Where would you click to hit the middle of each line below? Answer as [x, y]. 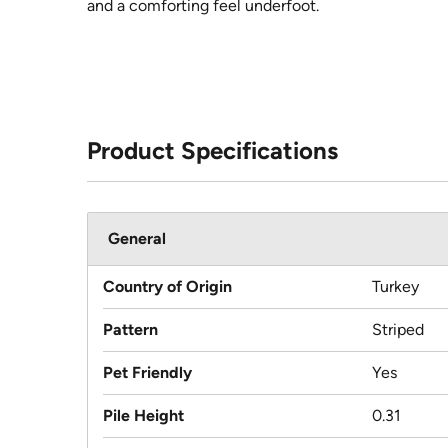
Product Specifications [212, 151]
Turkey [395, 287]
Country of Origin [167, 287]
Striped [398, 330]
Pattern [130, 330]
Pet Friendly [147, 373]
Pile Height [143, 416]
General [137, 239]
